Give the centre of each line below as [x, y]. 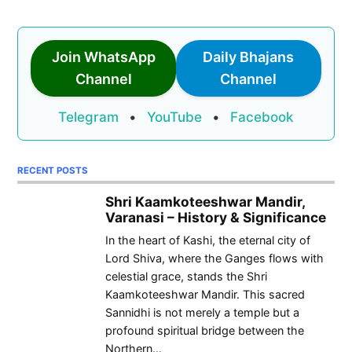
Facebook [262, 116]
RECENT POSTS [53, 170]
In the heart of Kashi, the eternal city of [208, 240]
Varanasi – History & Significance [216, 218]
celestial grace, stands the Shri [186, 277]
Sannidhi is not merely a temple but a [202, 313]
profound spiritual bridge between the [205, 331]
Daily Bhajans [249, 57]
